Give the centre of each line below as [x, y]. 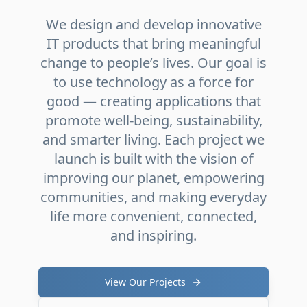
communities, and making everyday [153, 197]
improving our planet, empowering [153, 178]
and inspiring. [153, 235]
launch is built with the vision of [153, 159]
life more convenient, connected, [153, 216]
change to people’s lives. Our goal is [153, 63]
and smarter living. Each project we [153, 139]
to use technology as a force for [153, 82]
